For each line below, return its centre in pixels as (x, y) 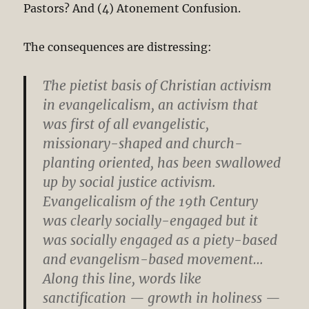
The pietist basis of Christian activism (158, 85)
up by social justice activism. (130, 182)
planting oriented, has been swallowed (162, 162)
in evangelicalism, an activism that (151, 104)
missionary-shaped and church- (143, 143)
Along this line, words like (122, 278)
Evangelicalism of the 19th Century (151, 201)
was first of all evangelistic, (126, 124)
